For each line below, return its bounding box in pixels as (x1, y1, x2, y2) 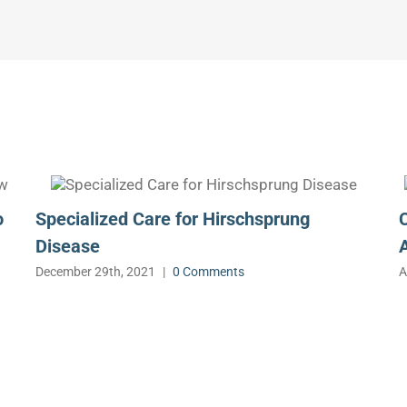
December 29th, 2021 (35, 263, 155, 279)
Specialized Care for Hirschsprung (35, 208, 310, 231)
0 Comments (173, 263, 244, 279)
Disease (35, 235, 100, 258)
